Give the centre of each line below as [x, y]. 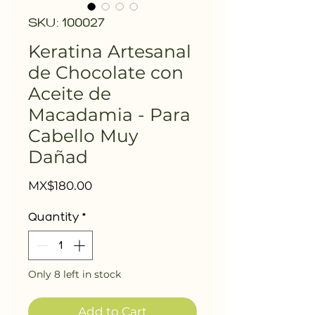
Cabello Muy [83, 136]
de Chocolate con [106, 73]
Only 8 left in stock [75, 274]
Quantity [54, 218]
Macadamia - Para [109, 115]
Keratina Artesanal [110, 52]
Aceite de [70, 94]
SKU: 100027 [66, 24]
